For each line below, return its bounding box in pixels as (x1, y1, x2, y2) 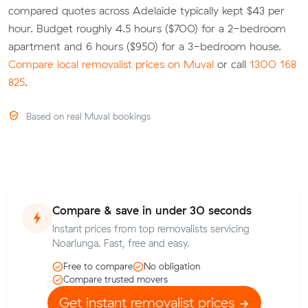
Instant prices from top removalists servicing (52, 222, 250, 235)
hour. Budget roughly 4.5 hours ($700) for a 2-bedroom (8, 21, 286, 35)
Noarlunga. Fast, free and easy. (52, 236, 190, 250)
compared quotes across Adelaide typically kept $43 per (8, 3, 285, 17)
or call (214, 56, 250, 71)
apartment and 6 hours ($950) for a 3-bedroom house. (8, 38, 281, 53)
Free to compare (63, 261, 133, 272)
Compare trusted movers (63, 274, 168, 285)
